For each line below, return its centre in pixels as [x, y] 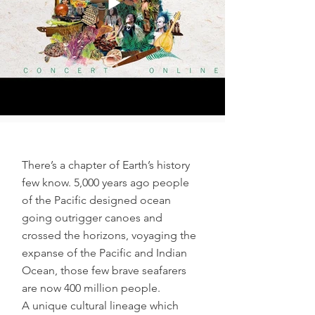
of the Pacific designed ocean [96, 200]
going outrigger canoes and [92, 218]
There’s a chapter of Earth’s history [106, 165]
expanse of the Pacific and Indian [104, 253]
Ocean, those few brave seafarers [104, 270]
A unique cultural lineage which [100, 306]
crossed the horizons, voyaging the [109, 235]
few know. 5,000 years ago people [105, 182]
